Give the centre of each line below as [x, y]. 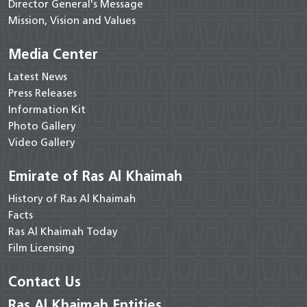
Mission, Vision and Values [72, 20]
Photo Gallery [42, 126]
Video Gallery [42, 142]
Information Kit [47, 109]
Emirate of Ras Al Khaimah [95, 176]
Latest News [38, 76]
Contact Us [45, 281]
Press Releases [42, 93]
